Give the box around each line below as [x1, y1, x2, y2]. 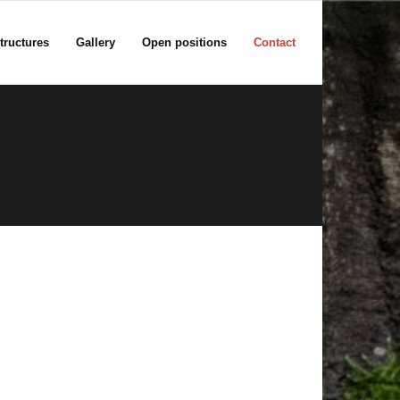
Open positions [142, 36, 227, 49]
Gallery [76, 36, 115, 49]
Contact [254, 36, 296, 49]
